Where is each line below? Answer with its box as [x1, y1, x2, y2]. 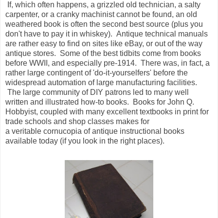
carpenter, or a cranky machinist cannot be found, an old [5, 10, 197, 19]
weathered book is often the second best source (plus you [5, 20, 203, 29]
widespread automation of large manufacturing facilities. [5, 78, 197, 87]
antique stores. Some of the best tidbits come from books [5, 49, 201, 58]
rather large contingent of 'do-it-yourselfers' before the [5, 69, 188, 77]
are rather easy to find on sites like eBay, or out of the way [5, 39, 202, 48]
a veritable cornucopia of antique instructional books [5, 127, 184, 136]
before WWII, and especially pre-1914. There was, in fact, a [5, 59, 210, 68]
